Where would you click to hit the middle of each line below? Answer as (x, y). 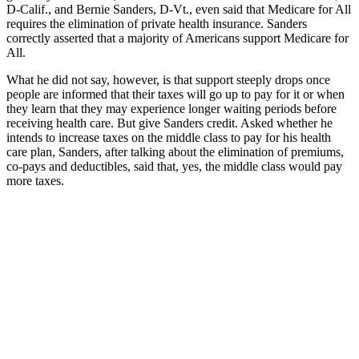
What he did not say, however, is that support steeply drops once (168, 79)
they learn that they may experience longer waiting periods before (171, 108)
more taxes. (35, 180)
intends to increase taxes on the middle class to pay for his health (169, 137)
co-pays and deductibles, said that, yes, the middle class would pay (174, 166)
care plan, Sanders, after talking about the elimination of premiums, (175, 151)
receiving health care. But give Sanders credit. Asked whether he (169, 123)
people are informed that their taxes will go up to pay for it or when (175, 94)
